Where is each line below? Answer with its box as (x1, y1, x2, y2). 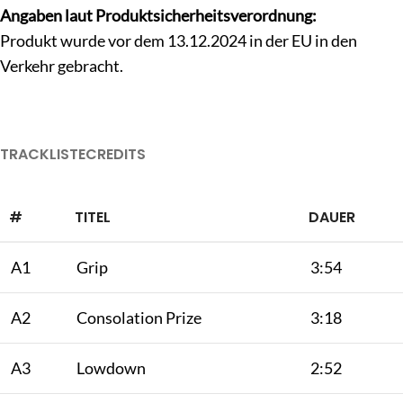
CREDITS (85, 143, 146, 165)
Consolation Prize (76, 307, 201, 327)
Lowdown (76, 357, 146, 378)
